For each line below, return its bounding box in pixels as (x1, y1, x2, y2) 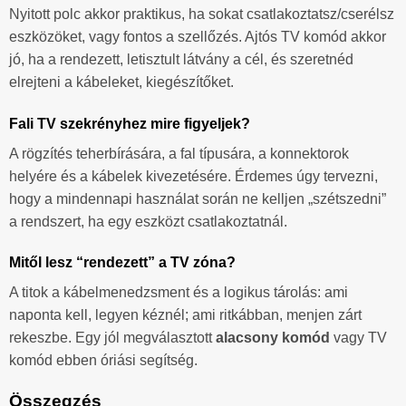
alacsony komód (216, 330, 330, 346)
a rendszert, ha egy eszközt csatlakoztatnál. (9, 213, 287, 229)
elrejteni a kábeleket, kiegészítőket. (9, 73, 234, 90)
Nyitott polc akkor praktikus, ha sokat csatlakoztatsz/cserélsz (9, 5, 394, 22)
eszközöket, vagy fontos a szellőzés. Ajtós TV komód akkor (9, 28, 386, 44)
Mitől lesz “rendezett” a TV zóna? (9, 255, 236, 271)
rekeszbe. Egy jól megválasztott (9, 330, 216, 346)
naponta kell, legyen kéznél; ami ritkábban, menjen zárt (9, 307, 362, 324)
